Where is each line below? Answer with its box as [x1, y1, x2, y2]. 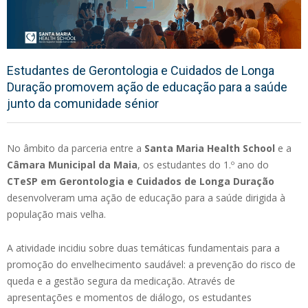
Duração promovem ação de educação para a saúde [7, 79, 287, 94]
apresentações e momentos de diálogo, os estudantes [7, 290, 252, 304]
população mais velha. [7, 207, 106, 221]
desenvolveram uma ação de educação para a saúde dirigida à [7, 190, 285, 204]
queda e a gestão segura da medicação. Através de [7, 274, 235, 287]
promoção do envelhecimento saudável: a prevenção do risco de [7, 257, 296, 271]
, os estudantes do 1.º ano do [137, 157, 269, 171]
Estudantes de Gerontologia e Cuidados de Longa [7, 63, 274, 78]
